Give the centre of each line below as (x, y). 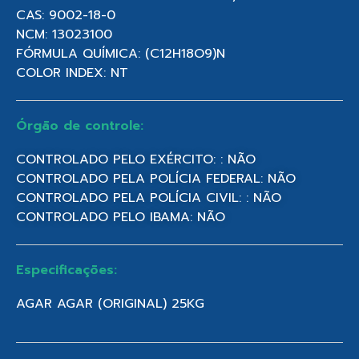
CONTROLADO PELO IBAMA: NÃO (121, 217)
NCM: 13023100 (64, 34)
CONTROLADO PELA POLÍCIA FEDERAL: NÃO (156, 179)
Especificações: (67, 270)
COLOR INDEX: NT (72, 73)
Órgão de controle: (80, 126)
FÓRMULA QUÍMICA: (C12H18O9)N (121, 54)
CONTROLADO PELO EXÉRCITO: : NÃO (136, 159)
